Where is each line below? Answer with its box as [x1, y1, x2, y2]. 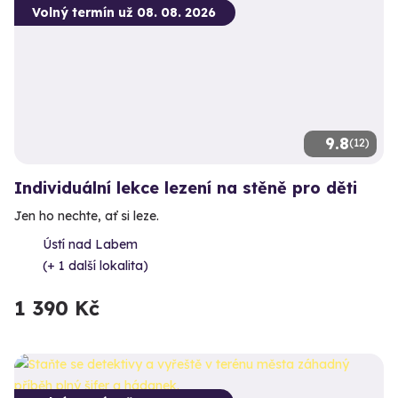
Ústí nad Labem [43, 236, 138, 253]
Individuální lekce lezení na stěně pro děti [14, 178, 357, 199]
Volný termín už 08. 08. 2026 [32, 4, 216, 20]
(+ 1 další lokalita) [43, 258, 148, 275]
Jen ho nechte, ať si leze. [14, 208, 159, 225]
